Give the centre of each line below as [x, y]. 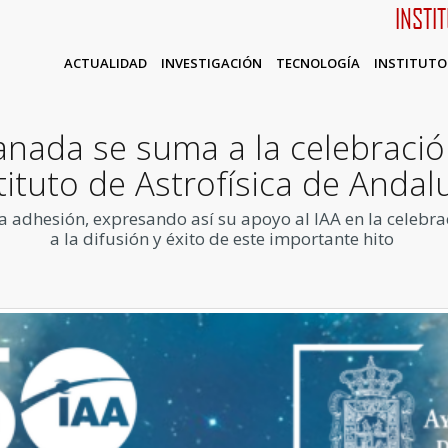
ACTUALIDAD [105, 63]
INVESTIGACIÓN [211, 63]
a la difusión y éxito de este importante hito [224, 238]
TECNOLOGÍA [317, 63]
